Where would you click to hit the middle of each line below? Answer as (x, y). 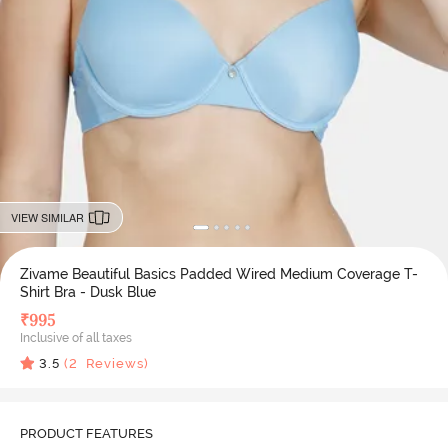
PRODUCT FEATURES (86, 433)
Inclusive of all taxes (75, 337)
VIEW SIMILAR (47, 217)
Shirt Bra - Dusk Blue (87, 291)
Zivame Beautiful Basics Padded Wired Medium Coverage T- (218, 273)
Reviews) (113, 363)
